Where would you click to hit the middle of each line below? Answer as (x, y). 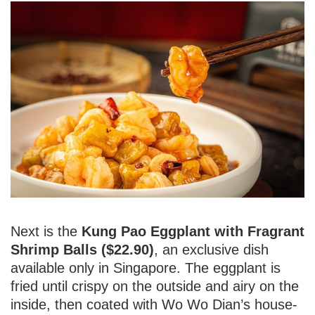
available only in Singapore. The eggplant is (146, 268)
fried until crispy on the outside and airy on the (155, 287)
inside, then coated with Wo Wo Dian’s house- (154, 305)
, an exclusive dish (211, 250)
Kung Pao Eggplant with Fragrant (193, 232)
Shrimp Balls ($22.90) (82, 250)
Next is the (46, 232)
